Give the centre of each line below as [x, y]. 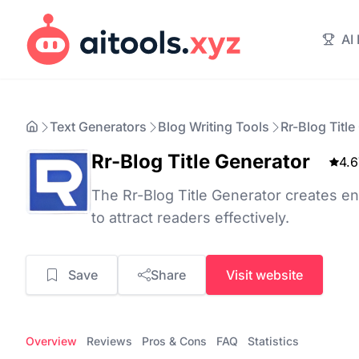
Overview [51, 341]
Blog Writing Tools [214, 127]
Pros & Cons [174, 341]
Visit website [264, 275]
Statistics [273, 341]
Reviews [109, 341]
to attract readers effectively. [190, 218]
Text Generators [98, 127]
